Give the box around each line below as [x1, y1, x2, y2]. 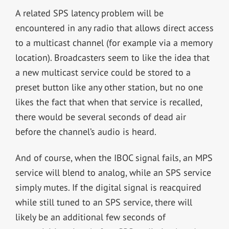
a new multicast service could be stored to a [15, 66, 191, 79]
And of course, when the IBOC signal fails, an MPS [15, 152, 213, 164]
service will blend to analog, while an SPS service [15, 167, 211, 179]
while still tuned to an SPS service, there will [15, 196, 192, 209]
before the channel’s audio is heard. [15, 126, 156, 138]
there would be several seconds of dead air [15, 111, 186, 123]
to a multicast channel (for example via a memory [15, 37, 212, 49]
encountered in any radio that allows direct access [15, 22, 214, 34]
